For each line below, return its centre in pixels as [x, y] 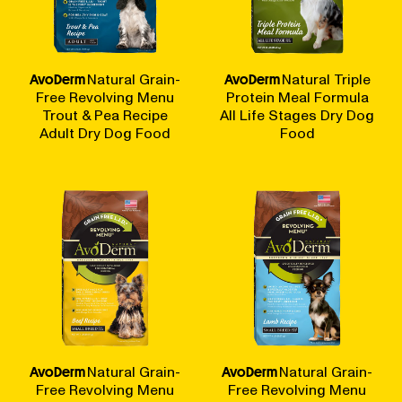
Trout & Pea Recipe [105, 115]
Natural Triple [326, 79]
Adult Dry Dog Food [105, 133]
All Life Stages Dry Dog [297, 115]
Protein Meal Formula [297, 97]
